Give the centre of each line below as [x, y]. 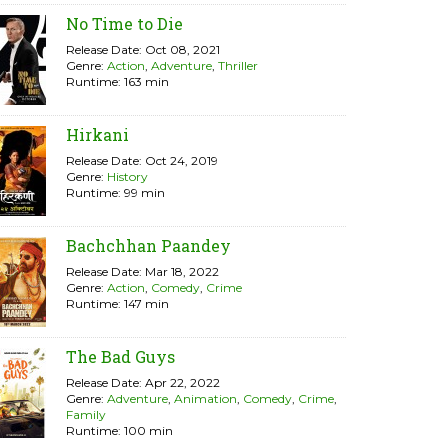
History [127, 176]
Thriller [238, 65]
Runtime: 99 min [115, 192]
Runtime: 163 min [117, 81]
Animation [205, 398]
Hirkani [97, 134]
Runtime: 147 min [117, 303]
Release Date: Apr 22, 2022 [143, 382]
